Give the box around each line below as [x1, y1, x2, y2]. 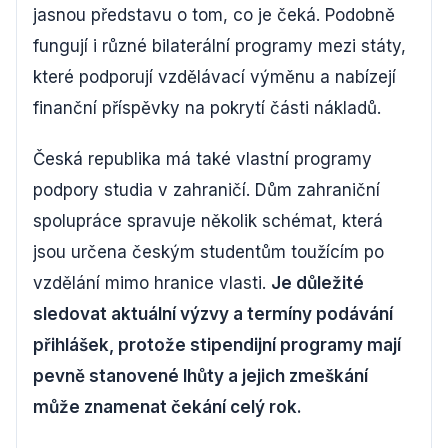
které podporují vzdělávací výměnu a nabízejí [33, 67, 396, 87]
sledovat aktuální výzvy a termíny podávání [33, 304, 393, 324]
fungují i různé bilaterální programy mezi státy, [33, 36, 406, 56]
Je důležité [271, 273, 364, 293]
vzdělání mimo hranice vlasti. [33, 273, 271, 293]
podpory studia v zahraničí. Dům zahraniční [33, 180, 380, 200]
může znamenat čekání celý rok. [33, 397, 302, 417]
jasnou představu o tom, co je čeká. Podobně [33, 5, 395, 25]
